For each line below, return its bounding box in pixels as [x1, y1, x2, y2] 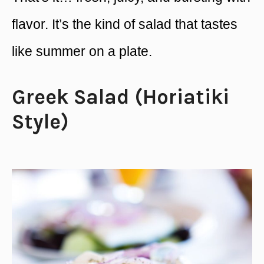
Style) [12, 110, 69, 134]
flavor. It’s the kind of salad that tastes [12, 16, 237, 32]
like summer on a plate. [12, 43, 152, 59]
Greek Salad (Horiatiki [12, 85, 229, 110]
